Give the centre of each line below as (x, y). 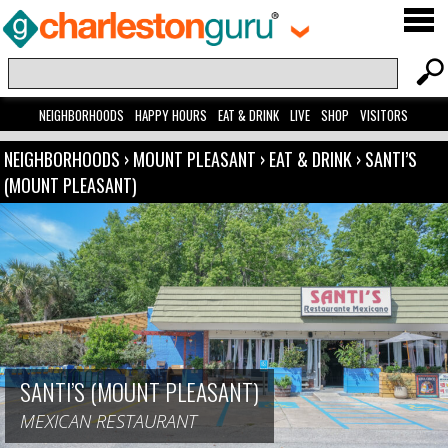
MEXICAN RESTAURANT (108, 420)
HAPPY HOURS (171, 115)
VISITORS (384, 115)
